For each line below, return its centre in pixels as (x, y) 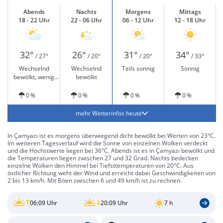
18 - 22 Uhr (34, 20)
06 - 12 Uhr (138, 20)
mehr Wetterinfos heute (109, 113)
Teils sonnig (138, 68)
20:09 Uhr (114, 203)
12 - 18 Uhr (190, 20)
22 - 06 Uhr (86, 20)
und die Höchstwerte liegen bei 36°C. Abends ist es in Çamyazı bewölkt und (111, 151)
